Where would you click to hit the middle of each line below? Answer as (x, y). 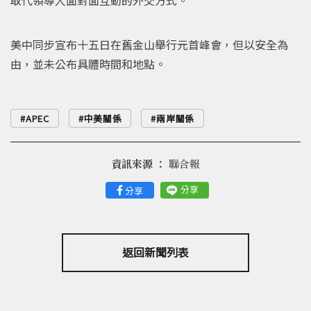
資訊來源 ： (138, 163)
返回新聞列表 (155, 252)
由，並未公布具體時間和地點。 (88, 64)
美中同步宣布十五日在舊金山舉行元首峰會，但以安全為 (149, 44)
